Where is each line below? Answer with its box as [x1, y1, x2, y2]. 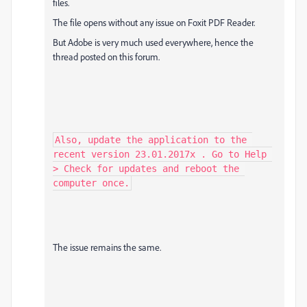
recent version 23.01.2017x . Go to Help [53, 149, 267, 160]
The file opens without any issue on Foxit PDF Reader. [53, 16, 255, 29]
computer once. [53, 177, 130, 189]
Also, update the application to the [55, 134, 247, 146]
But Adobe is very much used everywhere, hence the [53, 36, 254, 49]
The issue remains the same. [53, 241, 161, 254]
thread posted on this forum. [53, 51, 160, 63]
